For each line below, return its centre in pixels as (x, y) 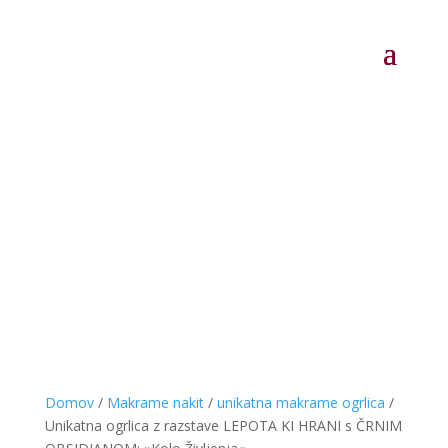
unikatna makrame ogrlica (300, 402)
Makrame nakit (155, 402)
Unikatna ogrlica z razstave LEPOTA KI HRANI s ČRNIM (223, 425)
